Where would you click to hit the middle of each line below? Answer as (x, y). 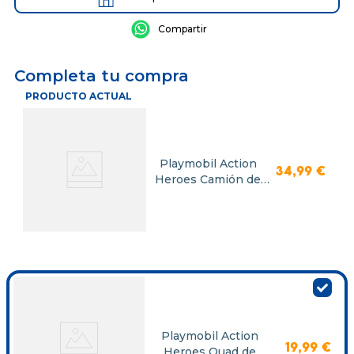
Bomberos (208, 195)
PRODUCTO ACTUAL (79, 96)
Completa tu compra (102, 75)
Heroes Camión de (208, 179)
